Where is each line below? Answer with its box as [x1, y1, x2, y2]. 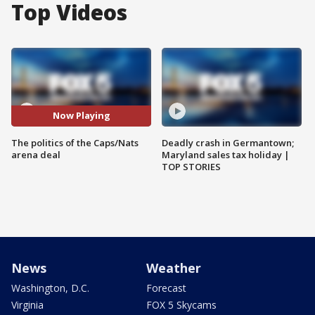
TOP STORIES [162, 160, 221, 173]
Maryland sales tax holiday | [162, 148, 290, 161]
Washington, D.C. [11, 281, 89, 295]
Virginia [11, 297, 44, 311]
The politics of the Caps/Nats [11, 136, 139, 149]
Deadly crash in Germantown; [162, 136, 294, 149]
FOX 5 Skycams [146, 297, 217, 311]
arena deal [11, 148, 60, 161]
